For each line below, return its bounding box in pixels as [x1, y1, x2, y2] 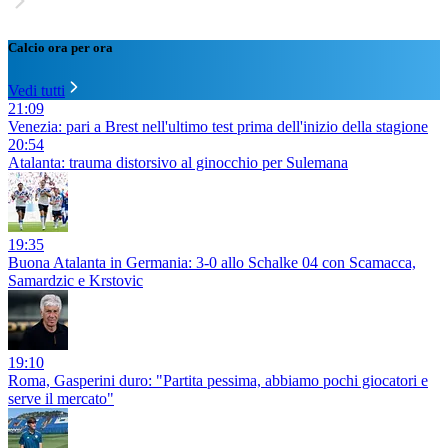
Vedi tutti [8, 81, 65, 99]
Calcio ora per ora [8, 39, 113, 55]
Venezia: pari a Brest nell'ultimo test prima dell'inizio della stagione [8, 117, 428, 135]
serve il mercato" [8, 389, 114, 407]
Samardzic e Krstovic [8, 271, 143, 289]
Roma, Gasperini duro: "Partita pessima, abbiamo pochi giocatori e [8, 371, 428, 389]
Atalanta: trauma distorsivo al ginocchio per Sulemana [8, 153, 348, 171]
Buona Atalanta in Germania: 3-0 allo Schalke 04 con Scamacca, [8, 253, 416, 271]
